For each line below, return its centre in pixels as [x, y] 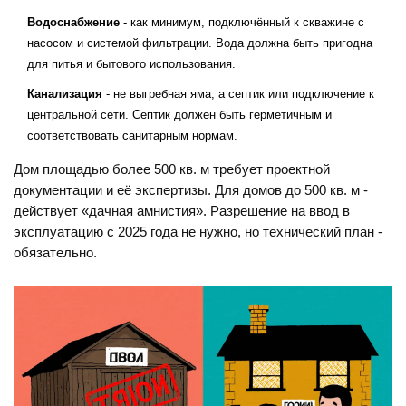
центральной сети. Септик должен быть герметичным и [179, 115]
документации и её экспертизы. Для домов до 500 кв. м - [191, 191]
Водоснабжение [73, 23]
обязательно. [55, 253]
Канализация [65, 94]
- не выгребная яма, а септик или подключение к [238, 94]
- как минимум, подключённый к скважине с [242, 23]
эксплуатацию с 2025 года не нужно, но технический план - [198, 232]
